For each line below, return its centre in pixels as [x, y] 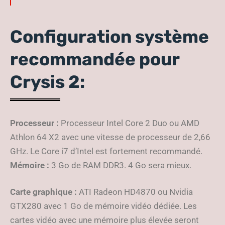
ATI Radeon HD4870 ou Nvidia [135, 192]
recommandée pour [95, 59]
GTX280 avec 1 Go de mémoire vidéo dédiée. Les [103, 206]
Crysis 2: [47, 82]
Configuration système [109, 37]
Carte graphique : [43, 192]
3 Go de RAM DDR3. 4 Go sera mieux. [121, 165]
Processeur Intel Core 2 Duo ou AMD [129, 123]
